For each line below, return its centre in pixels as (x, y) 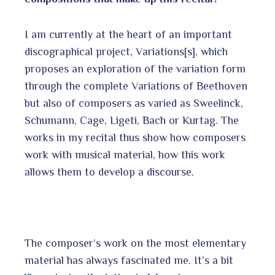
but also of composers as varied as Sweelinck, (134, 103)
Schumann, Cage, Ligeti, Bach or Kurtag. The (132, 120)
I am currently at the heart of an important (128, 34)
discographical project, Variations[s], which (126, 52)
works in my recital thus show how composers (135, 137)
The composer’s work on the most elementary (135, 243)
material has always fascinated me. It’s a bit (129, 260)
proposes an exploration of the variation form (135, 69)
